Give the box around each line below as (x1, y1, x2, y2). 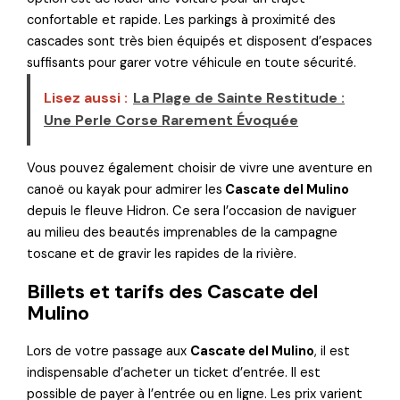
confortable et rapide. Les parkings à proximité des (27, 12, 337, 29)
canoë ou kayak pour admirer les (27, 181, 223, 199)
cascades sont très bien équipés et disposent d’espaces (27, 33, 373, 51)
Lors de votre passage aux (27, 342, 191, 360)
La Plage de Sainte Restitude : (133, 88, 346, 108)
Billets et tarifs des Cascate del (27, 279, 319, 305)
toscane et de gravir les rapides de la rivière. (27, 246, 297, 263)
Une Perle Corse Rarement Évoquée (44, 111, 299, 130)
